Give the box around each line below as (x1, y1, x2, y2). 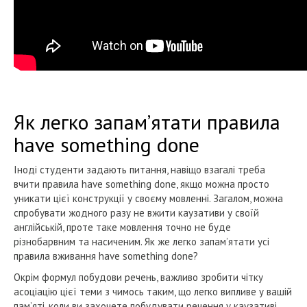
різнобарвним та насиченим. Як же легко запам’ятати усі (14, 234, 269, 248)
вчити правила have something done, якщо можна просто (14, 177, 269, 191)
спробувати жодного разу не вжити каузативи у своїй (14, 206, 259, 219)
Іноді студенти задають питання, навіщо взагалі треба (14, 162, 265, 176)
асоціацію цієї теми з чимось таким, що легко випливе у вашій (14, 284, 292, 298)
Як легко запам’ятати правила (14, 108, 280, 135)
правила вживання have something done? (14, 249, 201, 262)
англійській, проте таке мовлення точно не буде (14, 220, 231, 234)
